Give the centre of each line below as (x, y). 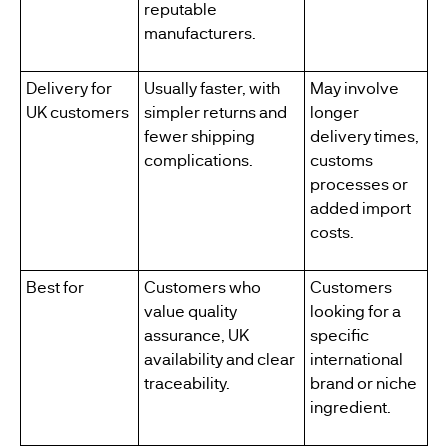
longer (334, 111)
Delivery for (68, 87)
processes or (358, 183)
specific (339, 334)
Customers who (202, 286)
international (356, 358)
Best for (54, 286)
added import (360, 207)
